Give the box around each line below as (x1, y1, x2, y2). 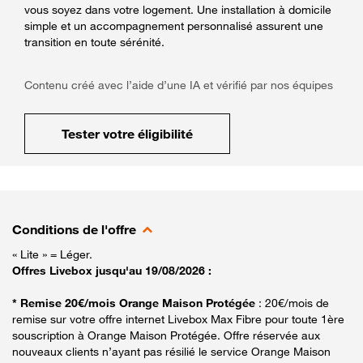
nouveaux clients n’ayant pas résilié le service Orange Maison (12, 344, 331, 358)
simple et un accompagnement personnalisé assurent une (24, 18, 323, 32)
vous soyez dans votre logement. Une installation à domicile (24, 2, 331, 16)
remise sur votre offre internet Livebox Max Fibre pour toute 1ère (12, 311, 344, 326)
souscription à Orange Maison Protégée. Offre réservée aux (12, 327, 320, 342)
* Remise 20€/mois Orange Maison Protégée (12, 295, 258, 310)
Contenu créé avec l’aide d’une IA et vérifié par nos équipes (24, 77, 333, 92)
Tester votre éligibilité (62, 125, 193, 142)
